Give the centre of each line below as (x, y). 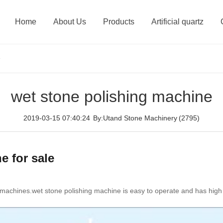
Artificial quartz (177, 22)
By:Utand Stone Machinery (135, 118)
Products (119, 22)
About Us (70, 22)
